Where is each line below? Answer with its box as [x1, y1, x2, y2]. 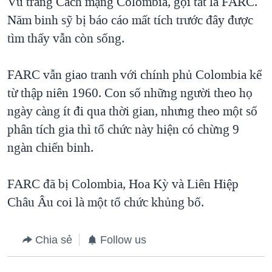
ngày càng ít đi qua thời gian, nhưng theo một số [7, 103, 257, 120]
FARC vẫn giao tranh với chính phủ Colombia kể [7, 66, 262, 84]
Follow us [100, 234, 146, 246]
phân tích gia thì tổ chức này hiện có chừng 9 [7, 121, 239, 138]
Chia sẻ [35, 234, 72, 246]
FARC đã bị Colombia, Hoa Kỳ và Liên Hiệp [7, 175, 239, 193]
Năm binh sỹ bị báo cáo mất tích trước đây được [7, 12, 253, 29]
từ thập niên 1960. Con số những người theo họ [7, 84, 253, 102]
